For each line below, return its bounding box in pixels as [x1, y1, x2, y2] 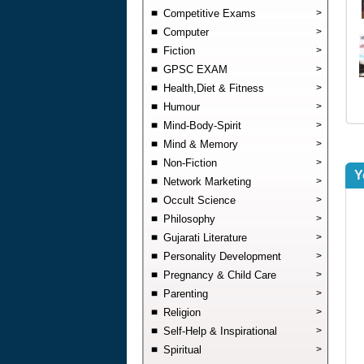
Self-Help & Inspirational [162, 325, 277, 337]
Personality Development [162, 250, 281, 262]
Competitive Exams [162, 7, 256, 19]
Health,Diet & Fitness [162, 82, 264, 94]
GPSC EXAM [162, 63, 227, 76]
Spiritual [162, 344, 201, 356]
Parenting [162, 288, 208, 300]
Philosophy [162, 213, 215, 225]
